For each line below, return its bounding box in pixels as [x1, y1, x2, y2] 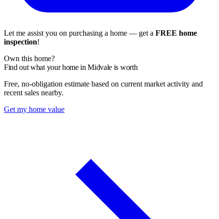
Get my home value [4, 105, 65, 113]
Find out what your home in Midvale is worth [4, 63, 138, 71]
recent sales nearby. [4, 88, 64, 97]
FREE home [155, 28, 197, 37]
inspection [4, 37, 37, 46]
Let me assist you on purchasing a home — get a [4, 28, 155, 37]
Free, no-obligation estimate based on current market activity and [4, 79, 203, 88]
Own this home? [4, 54, 55, 63]
